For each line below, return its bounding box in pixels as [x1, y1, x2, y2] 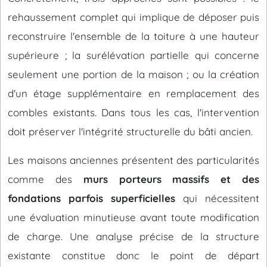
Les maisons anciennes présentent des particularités [8, 154, 259, 166]
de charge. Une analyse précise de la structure [8, 230, 259, 243]
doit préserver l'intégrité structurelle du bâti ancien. [8, 125, 253, 138]
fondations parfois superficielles [8, 192, 175, 204]
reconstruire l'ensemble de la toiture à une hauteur [8, 30, 259, 42]
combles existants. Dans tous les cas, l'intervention [8, 106, 259, 119]
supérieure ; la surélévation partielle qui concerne [8, 49, 259, 61]
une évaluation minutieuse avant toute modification [8, 211, 259, 223]
